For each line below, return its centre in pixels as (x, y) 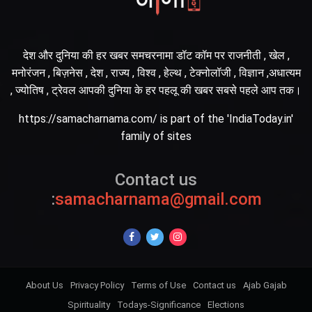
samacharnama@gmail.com (158, 199)
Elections (226, 304)
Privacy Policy (97, 285)
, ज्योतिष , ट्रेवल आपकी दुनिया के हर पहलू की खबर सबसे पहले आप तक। (156, 90)
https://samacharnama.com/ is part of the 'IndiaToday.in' (156, 118)
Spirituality (89, 304)
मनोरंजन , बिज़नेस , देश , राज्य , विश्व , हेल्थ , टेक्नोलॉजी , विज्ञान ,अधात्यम (156, 72)
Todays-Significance (159, 304)
